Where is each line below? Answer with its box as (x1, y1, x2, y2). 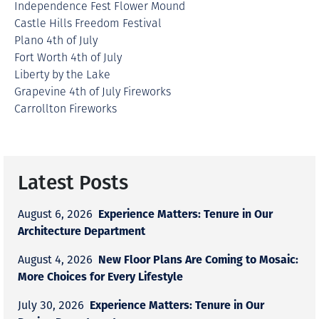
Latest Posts (18, 167, 128, 197)
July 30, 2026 (18, 296, 84, 314)
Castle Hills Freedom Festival (14, 15, 162, 32)
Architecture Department (18, 221, 145, 240)
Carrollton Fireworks (14, 100, 117, 117)
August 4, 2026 (18, 251, 93, 268)
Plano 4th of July (14, 32, 100, 49)
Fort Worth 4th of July (14, 49, 127, 66)
